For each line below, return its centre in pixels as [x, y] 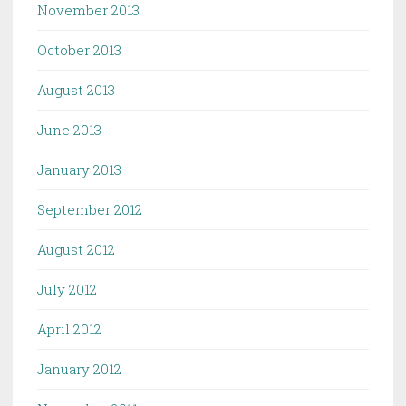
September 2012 [90, 209]
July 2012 [67, 289]
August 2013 [76, 89]
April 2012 [69, 329]
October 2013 [79, 49]
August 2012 [76, 249]
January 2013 [79, 169]
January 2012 [79, 368]
